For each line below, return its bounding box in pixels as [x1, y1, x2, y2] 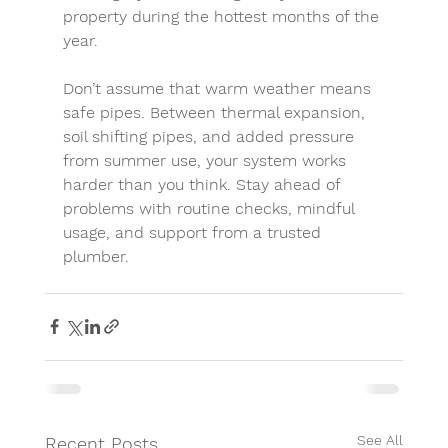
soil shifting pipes [62, 126, 193, 146]
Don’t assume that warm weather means [62, 78, 376, 98]
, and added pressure [192, 126, 359, 146]
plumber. [62, 246, 129, 266]
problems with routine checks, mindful [62, 198, 359, 218]
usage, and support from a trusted [62, 222, 326, 242]
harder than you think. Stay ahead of [62, 174, 345, 194]
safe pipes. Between [62, 102, 221, 122]
